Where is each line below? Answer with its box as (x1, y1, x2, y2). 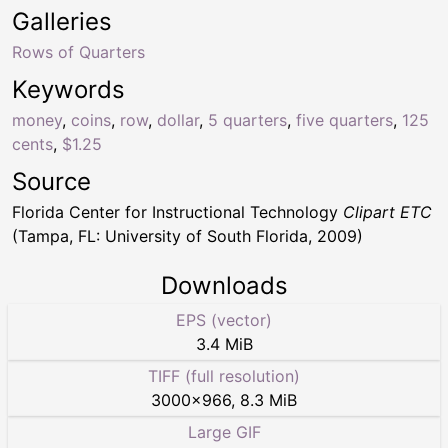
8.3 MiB (240, 390, 297, 411)
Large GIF (187, 422, 261, 443)
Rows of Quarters (12, 42, 145, 63)
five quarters (296, 110, 393, 131)
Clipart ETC (343, 202, 432, 223)
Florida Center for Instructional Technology (12, 202, 343, 223)
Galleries (12, 7, 112, 37)
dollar (157, 110, 199, 131)
